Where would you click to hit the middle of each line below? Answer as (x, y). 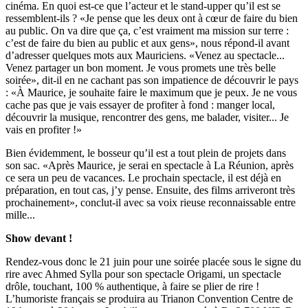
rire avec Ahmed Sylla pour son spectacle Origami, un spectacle (143, 274)
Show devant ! (39, 239)
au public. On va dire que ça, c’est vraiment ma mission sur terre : (147, 31)
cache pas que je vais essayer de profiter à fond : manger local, (140, 105)
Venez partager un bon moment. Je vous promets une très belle (141, 68)
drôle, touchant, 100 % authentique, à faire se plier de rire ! (132, 287)
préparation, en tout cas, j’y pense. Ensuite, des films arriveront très (150, 190)
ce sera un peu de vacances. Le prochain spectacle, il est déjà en (143, 178)
